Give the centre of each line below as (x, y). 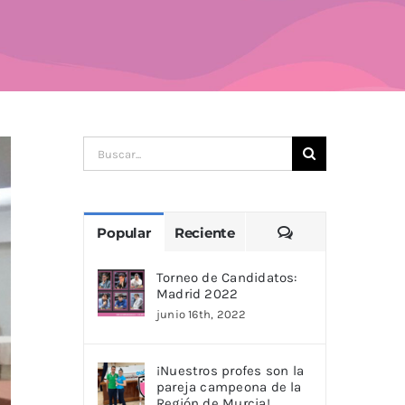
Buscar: (105, 149)
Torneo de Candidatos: (226, 278)
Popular (124, 233)
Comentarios (337, 232)
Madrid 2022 (197, 294)
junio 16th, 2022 (201, 315)
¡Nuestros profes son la (230, 371)
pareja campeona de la (229, 387)
